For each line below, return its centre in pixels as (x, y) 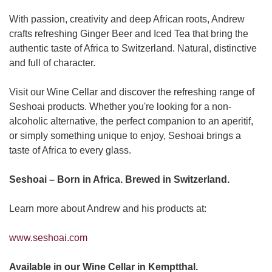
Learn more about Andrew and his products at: (108, 208)
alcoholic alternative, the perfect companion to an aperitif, (131, 121)
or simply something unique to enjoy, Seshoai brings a (125, 135)
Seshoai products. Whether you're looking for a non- (120, 106)
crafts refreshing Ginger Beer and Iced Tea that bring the (129, 33)
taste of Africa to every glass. (70, 150)
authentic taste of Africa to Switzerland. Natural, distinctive (133, 48)
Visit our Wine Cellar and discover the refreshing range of (132, 92)
